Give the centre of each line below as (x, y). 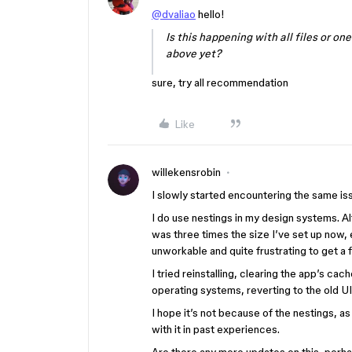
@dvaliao (174, 14)
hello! (210, 14)
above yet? (194, 53)
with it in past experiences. (216, 329)
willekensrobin (186, 172)
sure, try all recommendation (220, 82)
